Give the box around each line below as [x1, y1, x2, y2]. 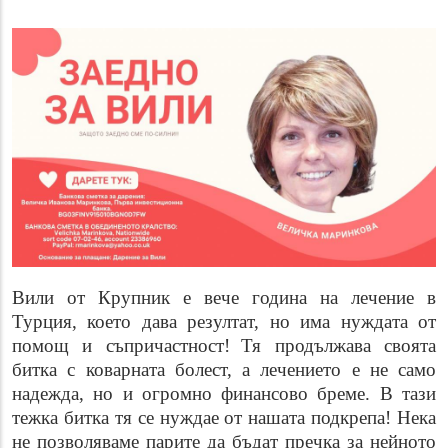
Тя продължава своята [241, 335, 437, 357]
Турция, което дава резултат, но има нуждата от [12, 311, 436, 333]
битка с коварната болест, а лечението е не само [12, 359, 436, 381]
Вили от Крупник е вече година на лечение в [12, 287, 436, 309]
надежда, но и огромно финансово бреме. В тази [12, 383, 436, 405]
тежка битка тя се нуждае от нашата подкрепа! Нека [12, 407, 436, 429]
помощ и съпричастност [12, 335, 224, 357]
